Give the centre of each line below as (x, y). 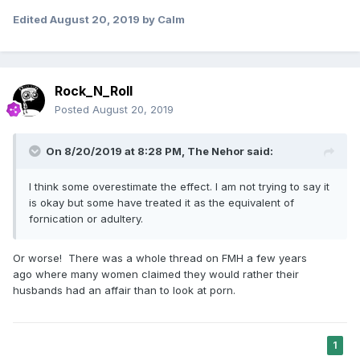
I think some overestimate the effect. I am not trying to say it (179, 186)
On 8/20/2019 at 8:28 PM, (117, 151)
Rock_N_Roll (94, 90)
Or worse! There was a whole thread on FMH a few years (160, 258)
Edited (31, 19)
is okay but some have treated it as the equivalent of (162, 202)
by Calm (162, 19)
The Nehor (216, 151)
